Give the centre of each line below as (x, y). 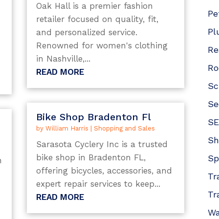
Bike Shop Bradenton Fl (93, 117)
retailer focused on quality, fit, (97, 19)
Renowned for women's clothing (102, 46)
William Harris (67, 128)
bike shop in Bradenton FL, (91, 157)
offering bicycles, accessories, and (104, 170)
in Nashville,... (63, 59)
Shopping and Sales (124, 128)
